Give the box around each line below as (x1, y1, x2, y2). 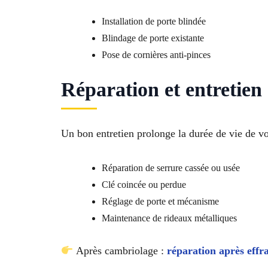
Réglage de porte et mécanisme (102, 196, 219, 207)
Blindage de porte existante (102, 32, 204, 43)
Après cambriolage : (73, 245, 167, 257)
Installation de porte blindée (102, 16, 206, 26)
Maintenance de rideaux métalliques (102, 213, 237, 224)
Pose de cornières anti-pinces (102, 49, 211, 60)
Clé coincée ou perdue (102, 179, 186, 190)
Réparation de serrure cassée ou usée (102, 163, 240, 173)
